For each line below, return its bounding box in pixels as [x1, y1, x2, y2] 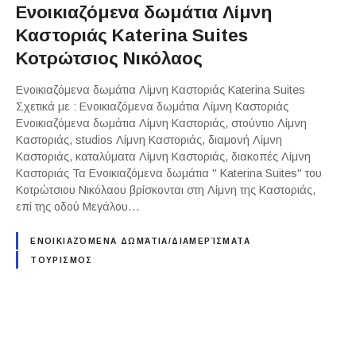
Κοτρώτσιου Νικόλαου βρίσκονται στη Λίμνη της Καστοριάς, [16, 183, 315, 196]
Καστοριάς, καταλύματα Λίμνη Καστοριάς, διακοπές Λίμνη [16, 149, 311, 163]
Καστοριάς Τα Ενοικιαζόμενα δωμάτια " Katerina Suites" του [16, 166, 322, 180]
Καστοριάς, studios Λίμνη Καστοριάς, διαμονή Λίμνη [16, 133, 282, 146]
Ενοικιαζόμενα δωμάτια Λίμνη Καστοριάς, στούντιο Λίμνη [16, 116, 307, 130]
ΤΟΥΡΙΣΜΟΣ [30, 255, 93, 265]
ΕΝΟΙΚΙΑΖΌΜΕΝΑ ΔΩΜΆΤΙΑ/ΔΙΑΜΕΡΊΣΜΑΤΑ [30, 236, 251, 246]
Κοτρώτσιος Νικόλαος [16, 48, 203, 69]
